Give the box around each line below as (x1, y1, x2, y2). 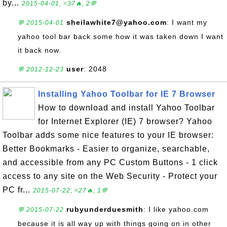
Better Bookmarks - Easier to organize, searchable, (3, 144, 210, 153)
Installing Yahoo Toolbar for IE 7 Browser (38, 90, 215, 98)
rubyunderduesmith (66, 205, 143, 213)
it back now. (18, 46, 61, 54)
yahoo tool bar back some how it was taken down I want (18, 32, 223, 41)
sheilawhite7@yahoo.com (66, 18, 167, 26)
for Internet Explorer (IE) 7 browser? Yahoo (38, 117, 212, 126)
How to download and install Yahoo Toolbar (38, 103, 215, 112)
